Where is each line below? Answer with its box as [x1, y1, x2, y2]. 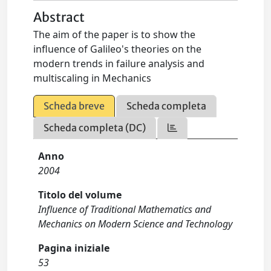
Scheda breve [44, 100, 105, 112]
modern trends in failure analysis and [33, 57, 205, 70]
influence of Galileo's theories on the [33, 42, 202, 56]
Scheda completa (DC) [44, 122, 146, 134]
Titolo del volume [38, 188, 122, 201]
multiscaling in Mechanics [33, 71, 152, 85]
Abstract [33, 10, 85, 25]
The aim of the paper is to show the [33, 28, 196, 41]
